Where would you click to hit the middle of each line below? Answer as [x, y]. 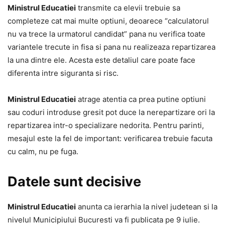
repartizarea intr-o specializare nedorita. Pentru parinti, [106, 125]
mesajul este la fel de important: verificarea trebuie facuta [110, 138]
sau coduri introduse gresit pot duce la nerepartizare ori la [111, 112]
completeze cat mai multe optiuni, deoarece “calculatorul [108, 21]
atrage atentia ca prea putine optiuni [141, 99]
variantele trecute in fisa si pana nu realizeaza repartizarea [111, 47]
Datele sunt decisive [74, 182]
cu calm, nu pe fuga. [43, 151]
